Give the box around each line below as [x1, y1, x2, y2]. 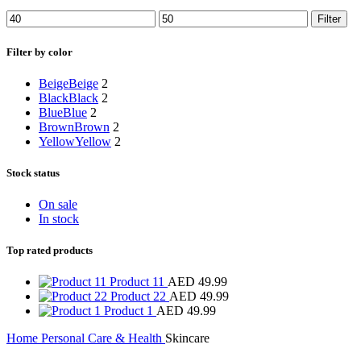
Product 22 [110, 289, 169, 304]
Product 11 [110, 275, 168, 289]
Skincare [165, 331, 210, 346]
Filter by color [6, 45, 73, 58]
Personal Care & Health [41, 331, 165, 346]
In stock [39, 212, 79, 226]
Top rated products [6, 244, 93, 257]
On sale [39, 197, 77, 212]
